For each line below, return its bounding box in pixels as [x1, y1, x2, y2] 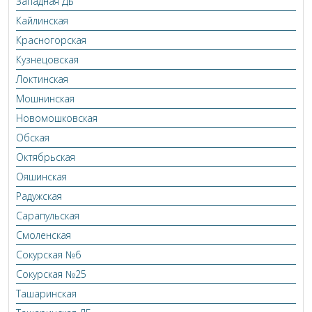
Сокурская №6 [16, 248, 81, 262]
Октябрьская [16, 150, 75, 164]
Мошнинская [16, 92, 75, 106]
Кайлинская [16, 14, 68, 28]
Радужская [16, 189, 62, 203]
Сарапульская [16, 209, 79, 223]
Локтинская [16, 72, 68, 86]
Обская [16, 131, 49, 145]
